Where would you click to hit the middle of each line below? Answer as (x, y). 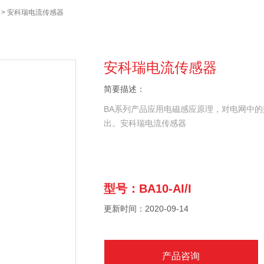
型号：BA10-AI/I (147, 189)
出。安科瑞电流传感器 (145, 123)
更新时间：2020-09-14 (146, 209)
